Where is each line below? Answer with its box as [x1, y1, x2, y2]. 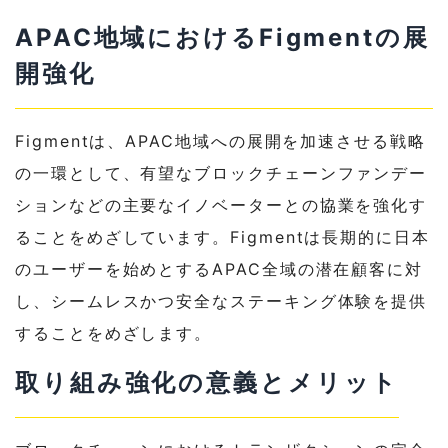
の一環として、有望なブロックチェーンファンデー [15, 163, 428, 184]
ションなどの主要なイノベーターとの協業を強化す [15, 195, 428, 216]
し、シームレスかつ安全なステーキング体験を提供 [15, 291, 428, 312]
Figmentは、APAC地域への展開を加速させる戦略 [15, 131, 426, 152]
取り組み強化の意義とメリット [15, 368, 400, 398]
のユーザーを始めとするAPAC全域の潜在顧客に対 [15, 259, 424, 280]
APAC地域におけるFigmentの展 [15, 23, 430, 53]
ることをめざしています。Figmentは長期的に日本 [15, 227, 430, 248]
